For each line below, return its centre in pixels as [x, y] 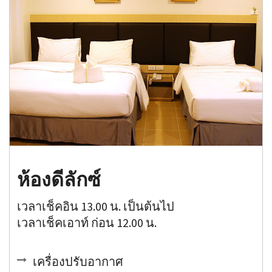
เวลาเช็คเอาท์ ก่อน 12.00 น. [87, 222]
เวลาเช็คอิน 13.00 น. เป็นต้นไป [96, 206]
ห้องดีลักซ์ [59, 179]
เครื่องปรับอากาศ [78, 261]
